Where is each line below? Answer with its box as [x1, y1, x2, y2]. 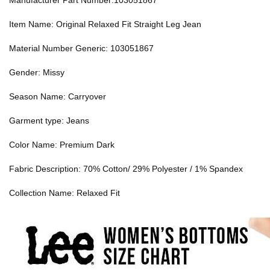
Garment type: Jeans [9, 116, 89, 126]
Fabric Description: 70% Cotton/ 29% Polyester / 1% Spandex [9, 164, 243, 174]
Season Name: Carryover [9, 92, 106, 102]
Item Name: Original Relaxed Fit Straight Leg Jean [9, 19, 201, 30]
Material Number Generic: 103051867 [9, 43, 154, 54]
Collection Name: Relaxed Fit [9, 188, 120, 198]
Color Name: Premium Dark [9, 140, 115, 150]
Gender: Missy [9, 67, 64, 78]
